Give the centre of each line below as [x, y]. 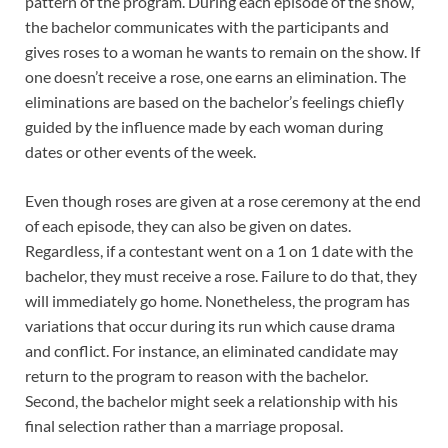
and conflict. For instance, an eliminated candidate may [211, 350]
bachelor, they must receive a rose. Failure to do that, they [221, 275]
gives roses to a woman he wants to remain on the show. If [222, 51]
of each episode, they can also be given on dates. [188, 225]
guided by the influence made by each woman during [204, 126]
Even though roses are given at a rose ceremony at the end [223, 200]
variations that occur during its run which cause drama [210, 325]
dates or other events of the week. [140, 151]
